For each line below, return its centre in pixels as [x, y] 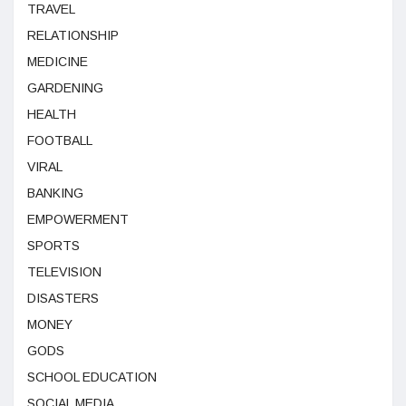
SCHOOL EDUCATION [92, 377]
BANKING [55, 193]
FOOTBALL [60, 140]
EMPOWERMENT [78, 219]
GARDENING [65, 88]
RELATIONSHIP [73, 35]
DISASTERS [63, 298]
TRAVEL [51, 9]
